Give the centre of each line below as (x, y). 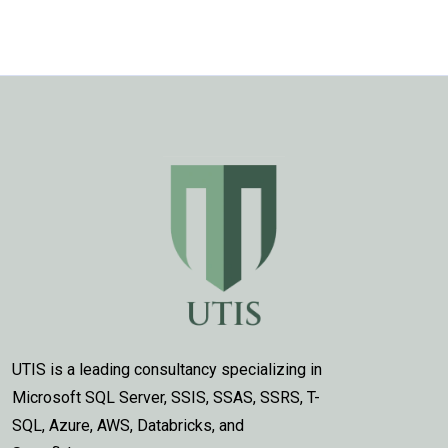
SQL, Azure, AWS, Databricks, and (128, 425)
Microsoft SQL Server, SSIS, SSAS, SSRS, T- (166, 397)
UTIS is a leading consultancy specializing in (167, 369)
